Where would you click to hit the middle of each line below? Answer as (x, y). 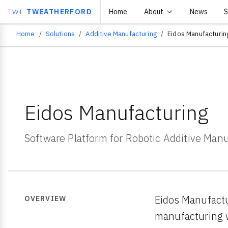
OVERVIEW (45, 198)
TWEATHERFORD (59, 11)
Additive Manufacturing (121, 34)
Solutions (60, 34)
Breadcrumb (55, 43)
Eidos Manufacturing (117, 112)
